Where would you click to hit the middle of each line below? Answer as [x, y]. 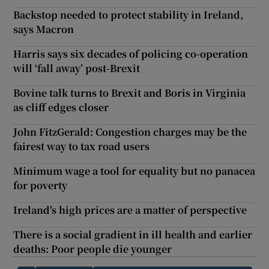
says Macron [44, 29]
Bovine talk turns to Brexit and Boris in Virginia [130, 93]
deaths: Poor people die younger [93, 249]
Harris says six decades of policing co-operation [131, 54]
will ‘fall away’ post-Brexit [77, 68]
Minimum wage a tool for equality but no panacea [134, 171]
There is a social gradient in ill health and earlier [133, 235]
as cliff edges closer [61, 107]
